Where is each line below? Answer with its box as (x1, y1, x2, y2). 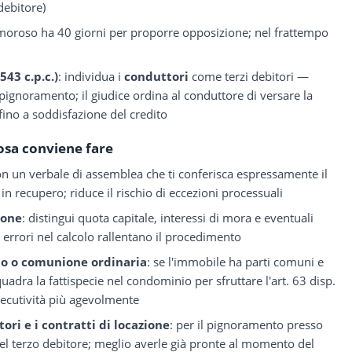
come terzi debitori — (189, 68, 310, 85)
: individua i (58, 68, 125, 85)
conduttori (124, 68, 189, 85)
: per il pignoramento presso (170, 317, 324, 333)
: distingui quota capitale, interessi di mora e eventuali (22, 210, 314, 226)
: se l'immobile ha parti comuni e (147, 254, 324, 270)
